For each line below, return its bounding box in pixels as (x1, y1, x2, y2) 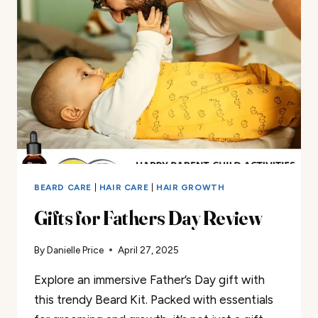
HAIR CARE (99, 182, 149, 192)
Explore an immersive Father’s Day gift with (34, 273, 265, 287)
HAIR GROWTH (155, 182, 225, 192)
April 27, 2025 (118, 244, 180, 256)
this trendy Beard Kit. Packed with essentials (34, 292, 273, 307)
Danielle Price (47, 244, 104, 256)
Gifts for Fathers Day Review (34, 205, 263, 230)
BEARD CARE (34, 182, 92, 192)
